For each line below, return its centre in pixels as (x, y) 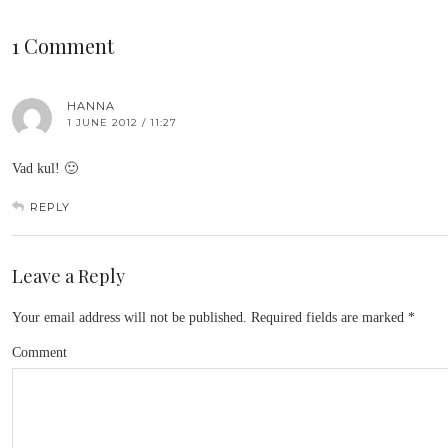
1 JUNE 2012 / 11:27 (122, 122)
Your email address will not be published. (129, 317)
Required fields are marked (327, 317)
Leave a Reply (68, 276)
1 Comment (63, 45)
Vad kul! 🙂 (45, 168)
